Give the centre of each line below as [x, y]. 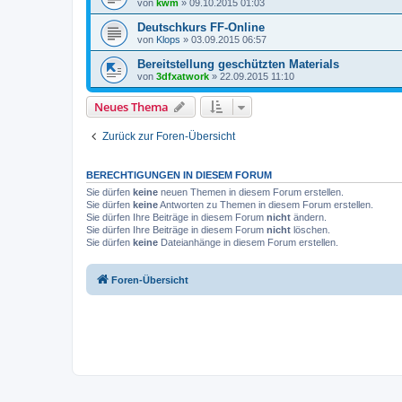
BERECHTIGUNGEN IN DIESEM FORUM [179, 175]
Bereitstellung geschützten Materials [238, 65]
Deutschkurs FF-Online [201, 28]
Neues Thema [131, 107]
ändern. [309, 218]
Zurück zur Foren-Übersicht [169, 137]
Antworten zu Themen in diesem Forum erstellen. [266, 205]
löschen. [310, 230]
